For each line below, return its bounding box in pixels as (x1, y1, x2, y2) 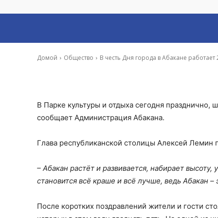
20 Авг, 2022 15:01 (102, 48, 147, 55)
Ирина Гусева (53, 47, 93, 55)
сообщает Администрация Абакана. (37, 113, 164, 122)
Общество (64, 54, 93, 62)
